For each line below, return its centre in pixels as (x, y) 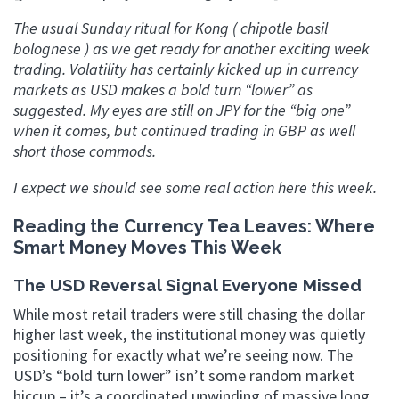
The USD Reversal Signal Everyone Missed (187, 285)
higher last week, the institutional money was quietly (189, 334)
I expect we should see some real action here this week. (195, 187)
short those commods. (85, 151)
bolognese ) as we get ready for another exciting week (191, 49)
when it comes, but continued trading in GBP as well (184, 130)
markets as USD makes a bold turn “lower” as (163, 90)
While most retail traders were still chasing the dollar (189, 313)
